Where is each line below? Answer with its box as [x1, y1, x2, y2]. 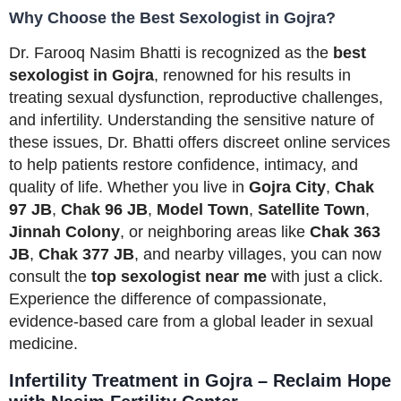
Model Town [157, 200, 249, 218]
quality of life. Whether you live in [9, 177, 249, 196]
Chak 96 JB [61, 200, 148, 218]
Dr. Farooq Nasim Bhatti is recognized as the [9, 43, 333, 62]
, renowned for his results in [154, 65, 351, 84]
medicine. [9, 334, 78, 353]
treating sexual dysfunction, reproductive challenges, [9, 88, 383, 107]
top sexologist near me [91, 267, 267, 286]
